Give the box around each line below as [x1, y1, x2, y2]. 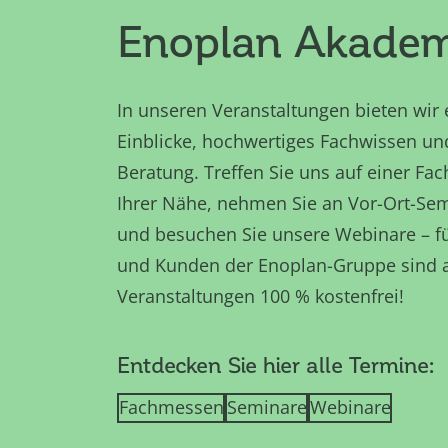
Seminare [226, 395, 307, 420]
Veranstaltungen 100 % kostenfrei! [117, 283, 404, 308]
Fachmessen [118, 395, 224, 420]
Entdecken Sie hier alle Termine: [117, 350, 434, 378]
